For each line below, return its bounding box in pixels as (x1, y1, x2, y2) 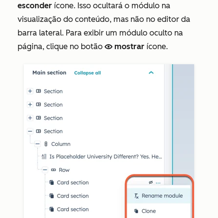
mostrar (114, 42, 145, 52)
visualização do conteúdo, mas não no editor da (18, 15, 190, 24)
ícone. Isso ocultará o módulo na (54, 1, 170, 11)
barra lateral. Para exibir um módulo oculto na (18, 28, 183, 38)
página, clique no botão (18, 42, 105, 52)
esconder (18, 1, 54, 11)
